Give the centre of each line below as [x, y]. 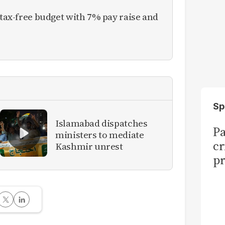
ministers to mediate [100, 135]
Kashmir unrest [89, 146]
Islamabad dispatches [101, 123]
